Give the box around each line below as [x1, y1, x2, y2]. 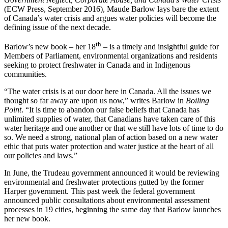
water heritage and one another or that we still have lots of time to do [4, 124, 223, 133]
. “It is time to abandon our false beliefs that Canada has [21, 105, 199, 115]
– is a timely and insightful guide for [101, 42, 219, 51]
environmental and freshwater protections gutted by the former [4, 178, 204, 187]
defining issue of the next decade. [4, 22, 111, 32]
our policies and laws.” [4, 151, 77, 160]
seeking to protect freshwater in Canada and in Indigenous [4, 61, 190, 70]
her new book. [4, 214, 50, 223]
